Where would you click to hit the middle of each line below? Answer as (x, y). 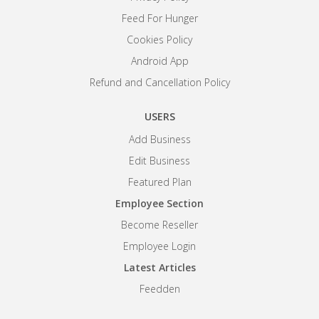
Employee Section (159, 203)
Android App (159, 61)
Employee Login (159, 246)
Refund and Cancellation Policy (159, 82)
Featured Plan (159, 182)
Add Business (159, 139)
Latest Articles (159, 267)
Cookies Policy (159, 40)
